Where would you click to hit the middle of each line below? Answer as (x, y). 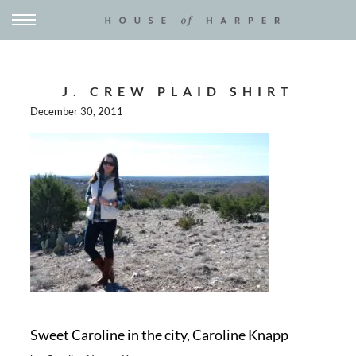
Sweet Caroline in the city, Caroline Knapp (159, 335)
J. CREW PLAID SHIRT (178, 91)
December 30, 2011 (76, 111)
